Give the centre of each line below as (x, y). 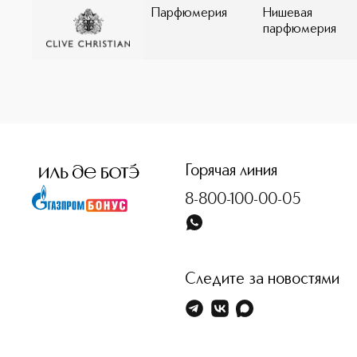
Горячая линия (231, 171)
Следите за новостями (262, 280)
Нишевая (288, 14)
